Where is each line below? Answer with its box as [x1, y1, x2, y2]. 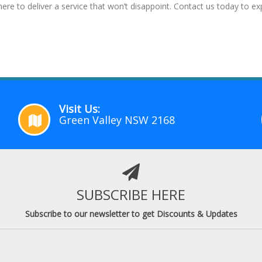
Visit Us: [58, 101, 100, 116]
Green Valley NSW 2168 [58, 112, 175, 127]
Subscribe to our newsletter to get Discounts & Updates [25, 208, 237, 219]
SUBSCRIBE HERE [77, 184, 185, 204]
